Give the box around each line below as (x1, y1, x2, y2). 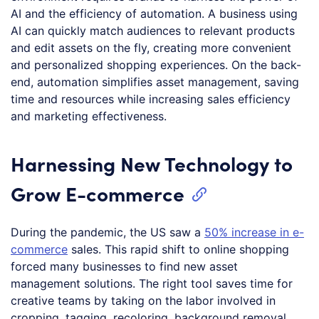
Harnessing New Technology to (11, 149, 293, 177)
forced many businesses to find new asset (11, 258, 238, 273)
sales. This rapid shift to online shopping (68, 241, 289, 256)
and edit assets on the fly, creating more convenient (11, 40, 291, 55)
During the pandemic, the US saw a (11, 224, 204, 239)
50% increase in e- (204, 224, 304, 239)
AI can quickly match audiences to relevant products (11, 23, 295, 38)
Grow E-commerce (11, 179, 184, 206)
